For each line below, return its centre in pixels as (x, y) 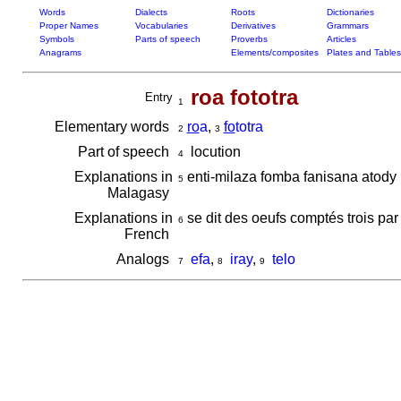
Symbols (56, 39)
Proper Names (68, 26)
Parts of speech (167, 39)
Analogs (144, 259)
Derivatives (253, 26)
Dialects (151, 12)
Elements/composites (274, 52)
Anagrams (60, 52)
